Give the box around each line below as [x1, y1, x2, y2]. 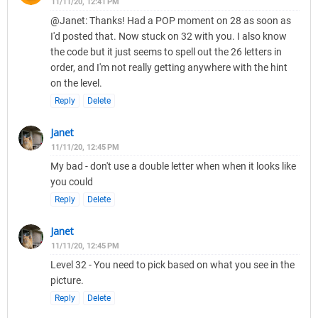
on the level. [50, 77, 102, 89]
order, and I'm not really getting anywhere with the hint [50, 62, 287, 74]
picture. [50, 275, 84, 287]
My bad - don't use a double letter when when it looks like [50, 160, 296, 172]
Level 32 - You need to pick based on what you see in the [50, 259, 295, 271]
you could [50, 176, 93, 188]
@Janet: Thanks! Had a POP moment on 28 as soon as [50, 15, 291, 27]
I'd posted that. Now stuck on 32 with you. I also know [50, 31, 287, 43]
